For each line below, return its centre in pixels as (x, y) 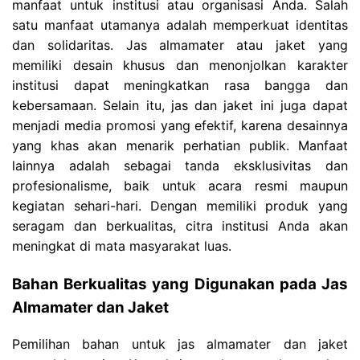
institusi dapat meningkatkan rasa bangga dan (180, 85)
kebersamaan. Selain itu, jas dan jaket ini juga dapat (180, 105)
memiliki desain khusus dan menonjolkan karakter (180, 65)
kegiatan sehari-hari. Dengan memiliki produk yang (180, 205)
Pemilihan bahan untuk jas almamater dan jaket (180, 344)
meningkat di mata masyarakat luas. (122, 245)
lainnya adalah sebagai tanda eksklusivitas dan (180, 165)
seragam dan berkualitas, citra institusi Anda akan (180, 225)
